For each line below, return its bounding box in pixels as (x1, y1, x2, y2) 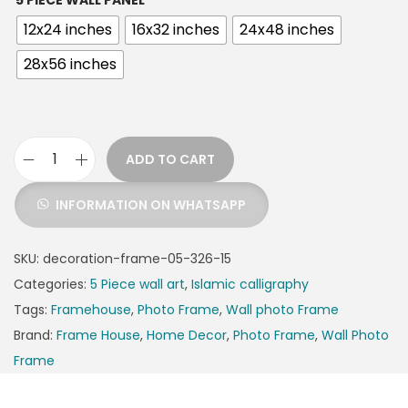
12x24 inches (24, 19, 112, 41)
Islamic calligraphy (191, 275, 309, 294)
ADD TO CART (126, 150, 215, 169)
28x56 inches (24, 54, 117, 76)
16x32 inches (132, 19, 219, 41)
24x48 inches (240, 19, 334, 41)
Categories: (14, 275, 90, 294)
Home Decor (147, 326, 227, 345)
